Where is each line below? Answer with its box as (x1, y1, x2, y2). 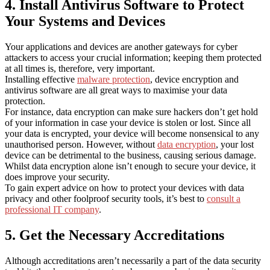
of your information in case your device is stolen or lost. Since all (5, 117, 251, 128)
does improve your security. (5, 171, 110, 182)
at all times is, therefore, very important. (5, 63, 155, 74)
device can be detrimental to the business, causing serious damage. (5, 149, 256, 160)
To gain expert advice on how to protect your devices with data (5, 182, 244, 193)
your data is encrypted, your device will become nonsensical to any (5, 128, 259, 139)
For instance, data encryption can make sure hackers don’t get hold (5, 106, 258, 117)
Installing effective (5, 74, 77, 84)
